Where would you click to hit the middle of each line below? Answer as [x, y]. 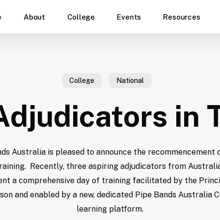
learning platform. [110, 209]
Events [129, 17]
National [130, 80]
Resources [182, 17]
